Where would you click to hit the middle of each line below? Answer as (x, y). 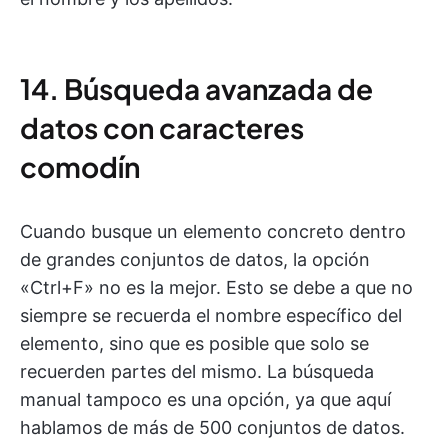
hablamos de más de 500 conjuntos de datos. (212, 427)
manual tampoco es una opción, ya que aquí (205, 399)
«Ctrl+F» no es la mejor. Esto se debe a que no (216, 287)
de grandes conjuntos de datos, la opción (195, 259)
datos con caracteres (162, 127)
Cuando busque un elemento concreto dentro (213, 231)
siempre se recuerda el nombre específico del (211, 315)
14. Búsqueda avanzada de (196, 88)
